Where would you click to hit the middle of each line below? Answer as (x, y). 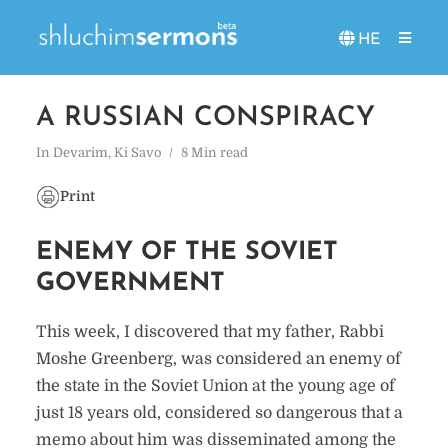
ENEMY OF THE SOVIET (186, 252)
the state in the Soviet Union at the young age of (215, 386)
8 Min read (214, 152)
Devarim (80, 152)
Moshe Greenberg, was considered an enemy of (218, 359)
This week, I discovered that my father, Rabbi (209, 332)
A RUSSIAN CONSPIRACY (205, 118)
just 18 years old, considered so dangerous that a (219, 413)
